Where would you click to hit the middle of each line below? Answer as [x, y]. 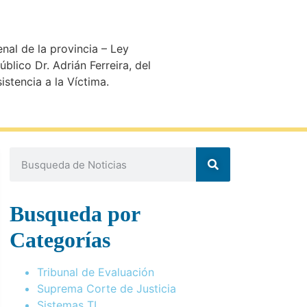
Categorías [60, 240]
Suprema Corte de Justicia [107, 288]
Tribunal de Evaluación [96, 272]
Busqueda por [75, 214]
